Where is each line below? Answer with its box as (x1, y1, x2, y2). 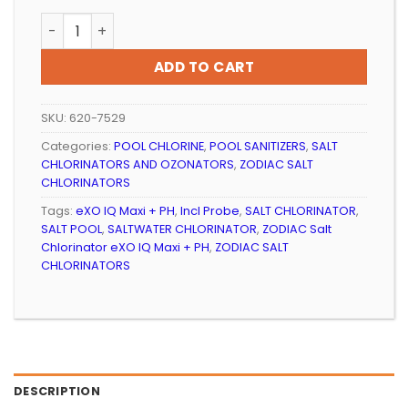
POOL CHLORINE (114, 138, 204, 155)
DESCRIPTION (14, 383, 100, 399)
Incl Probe (180, 203, 240, 219)
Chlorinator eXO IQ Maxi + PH (41, 240, 209, 256)
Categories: (41, 138, 114, 155)
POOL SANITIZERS (209, 138, 306, 155)
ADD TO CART (153, 57, 255, 77)
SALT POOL (41, 221, 102, 238)
